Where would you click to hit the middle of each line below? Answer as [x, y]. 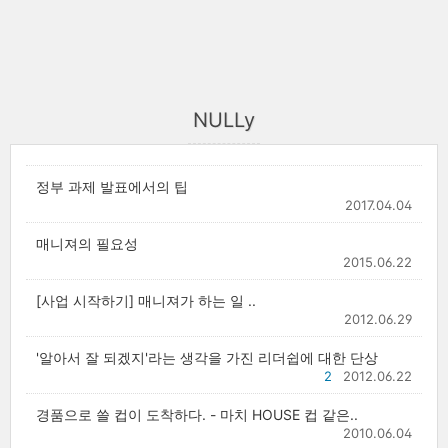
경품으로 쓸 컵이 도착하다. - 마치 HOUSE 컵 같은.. [197, 414]
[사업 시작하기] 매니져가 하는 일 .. [146, 300]
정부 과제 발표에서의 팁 [112, 186]
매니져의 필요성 [87, 243]
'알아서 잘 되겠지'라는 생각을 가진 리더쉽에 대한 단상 [207, 357]
